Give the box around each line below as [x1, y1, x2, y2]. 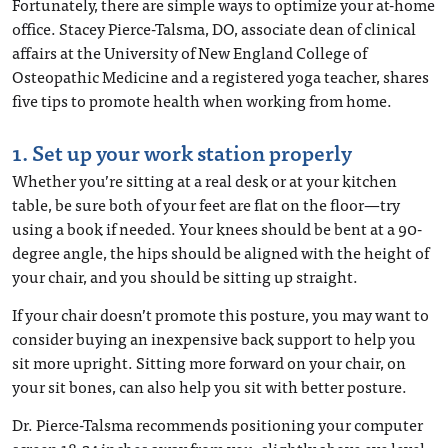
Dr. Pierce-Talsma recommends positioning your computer [12, 411, 423, 437]
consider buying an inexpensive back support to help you [12, 325, 416, 351]
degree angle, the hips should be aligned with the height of [12, 239, 429, 265]
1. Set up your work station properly [12, 135, 352, 169]
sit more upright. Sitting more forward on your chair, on [12, 349, 406, 375]
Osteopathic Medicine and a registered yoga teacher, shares [12, 63, 429, 89]
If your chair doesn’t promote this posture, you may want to [12, 301, 429, 327]
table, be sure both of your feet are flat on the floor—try [12, 191, 400, 217]
